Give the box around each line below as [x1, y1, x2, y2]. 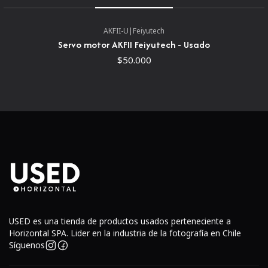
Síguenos [9, 239, 45, 251]
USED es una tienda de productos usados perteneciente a [9, 215, 231, 227]
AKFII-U [103, 25, 129, 36]
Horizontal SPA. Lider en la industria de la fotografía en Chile [9, 227, 241, 239]
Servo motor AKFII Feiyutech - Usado [58, 38, 210, 52]
